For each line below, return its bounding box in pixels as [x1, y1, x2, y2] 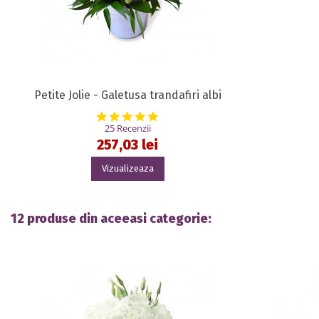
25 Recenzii [104, 121, 151, 135]
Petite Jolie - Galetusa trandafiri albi [33, 88, 221, 103]
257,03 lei [97, 136, 159, 154]
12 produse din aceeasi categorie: [11, 210, 211, 226]
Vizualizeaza [101, 163, 154, 174]
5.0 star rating [159, 108, 226, 122]
